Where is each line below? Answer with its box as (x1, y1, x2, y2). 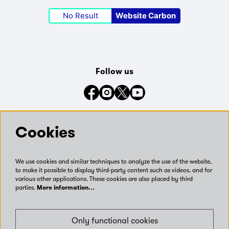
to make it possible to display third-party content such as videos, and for (15, 166, 212, 174)
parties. (15, 184, 37, 192)
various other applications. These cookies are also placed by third (15, 175, 193, 183)
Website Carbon (115, 11, 176, 21)
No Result (63, 11, 98, 21)
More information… (37, 185, 95, 192)
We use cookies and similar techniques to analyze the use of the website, (15, 157, 212, 166)
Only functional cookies (71, 215, 158, 225)
